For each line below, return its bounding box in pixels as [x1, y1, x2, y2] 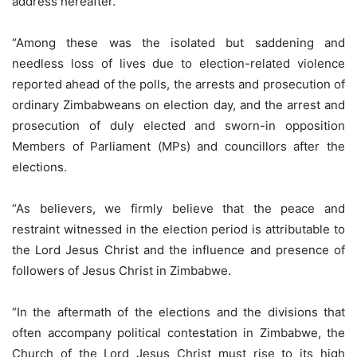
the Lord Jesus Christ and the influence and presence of [12, 242, 345, 258]
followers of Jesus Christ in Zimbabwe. [12, 263, 231, 279]
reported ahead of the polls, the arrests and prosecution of [12, 76, 345, 92]
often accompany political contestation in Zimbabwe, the [12, 325, 345, 341]
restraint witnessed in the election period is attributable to [12, 222, 345, 237]
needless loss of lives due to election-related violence [12, 56, 345, 72]
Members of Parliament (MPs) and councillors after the [12, 139, 345, 155]
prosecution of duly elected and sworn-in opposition [12, 118, 345, 134]
